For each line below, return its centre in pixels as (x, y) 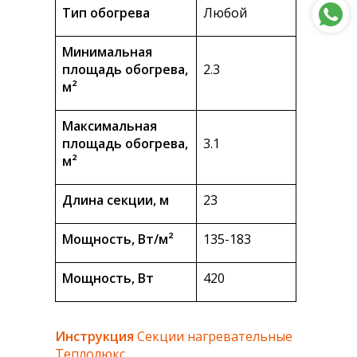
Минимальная (107, 52)
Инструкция (94, 337)
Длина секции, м (116, 200)
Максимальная (110, 126)
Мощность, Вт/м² (118, 239)
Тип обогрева (106, 13)
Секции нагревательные (213, 337)
